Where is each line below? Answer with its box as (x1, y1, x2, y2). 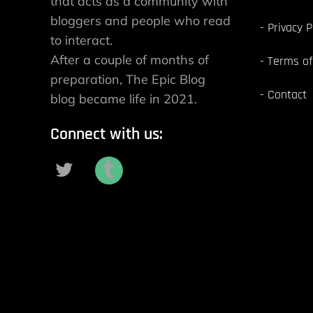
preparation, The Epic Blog (50, 71, 205, 87)
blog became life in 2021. (50, 90, 197, 107)
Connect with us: (50, 123, 163, 145)
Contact (268, 86, 307, 103)
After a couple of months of (50, 51, 209, 68)
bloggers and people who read (50, 12, 231, 29)
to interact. (50, 31, 112, 48)
